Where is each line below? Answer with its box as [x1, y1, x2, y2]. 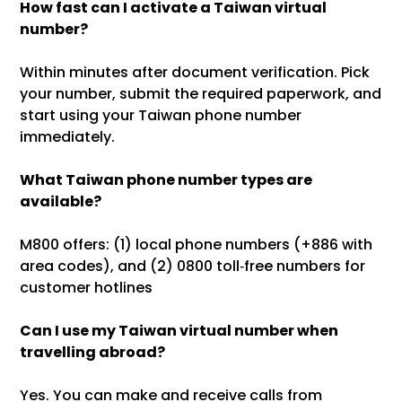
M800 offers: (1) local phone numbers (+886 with [20, 234, 373, 256]
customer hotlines [20, 277, 153, 299]
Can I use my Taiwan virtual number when [20, 320, 339, 342]
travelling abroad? [20, 342, 166, 363]
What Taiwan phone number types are [20, 170, 313, 191]
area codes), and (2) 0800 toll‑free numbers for [20, 256, 366, 277]
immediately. [20, 127, 116, 148]
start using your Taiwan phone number [20, 105, 302, 127]
